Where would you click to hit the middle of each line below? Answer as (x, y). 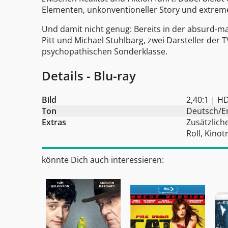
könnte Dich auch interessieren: (103, 160)
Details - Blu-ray (89, 75)
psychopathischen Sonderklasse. (105, 51)
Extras (54, 122)
